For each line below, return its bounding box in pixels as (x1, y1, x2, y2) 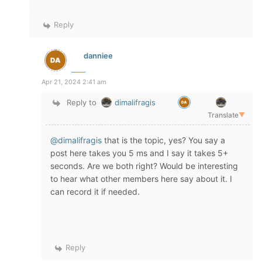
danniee (84, 50, 113, 60)
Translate (208, 111, 239, 119)
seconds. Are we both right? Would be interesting (50, 161, 238, 171)
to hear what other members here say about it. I (50, 174, 232, 184)
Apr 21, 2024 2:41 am (42, 78, 106, 86)
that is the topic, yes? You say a (102, 135, 225, 145)
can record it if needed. (50, 187, 140, 196)
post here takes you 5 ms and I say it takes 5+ (50, 148, 228, 158)
